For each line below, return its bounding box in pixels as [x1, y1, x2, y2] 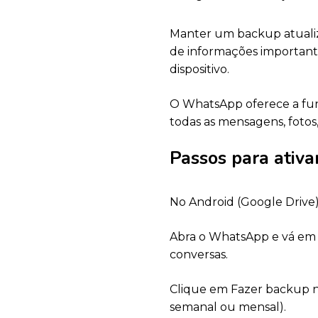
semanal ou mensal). [170, 300, 286, 314]
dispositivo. [170, 62, 229, 77]
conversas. [170, 248, 228, 262]
